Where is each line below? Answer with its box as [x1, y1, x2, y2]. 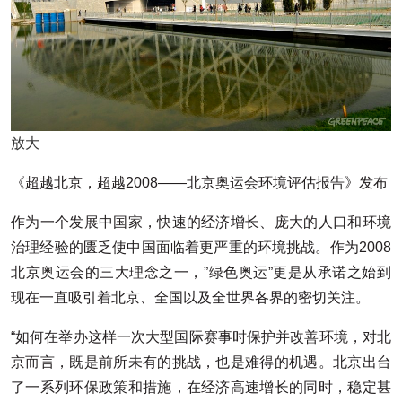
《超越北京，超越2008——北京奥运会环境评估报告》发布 [11, 174, 388, 190]
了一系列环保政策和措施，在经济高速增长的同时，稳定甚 [11, 379, 391, 395]
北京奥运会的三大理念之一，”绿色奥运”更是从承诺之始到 [11, 264, 391, 280]
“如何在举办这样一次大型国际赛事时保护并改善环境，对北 [11, 328, 391, 345]
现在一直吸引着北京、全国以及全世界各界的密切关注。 [11, 289, 370, 305]
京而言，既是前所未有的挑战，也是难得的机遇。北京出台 [11, 354, 391, 370]
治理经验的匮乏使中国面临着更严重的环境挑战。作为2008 [11, 239, 391, 255]
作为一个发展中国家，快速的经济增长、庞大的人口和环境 [11, 214, 391, 230]
